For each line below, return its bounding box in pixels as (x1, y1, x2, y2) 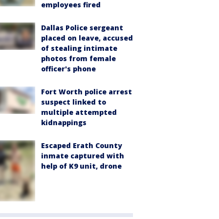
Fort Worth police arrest (41, 87, 132, 96)
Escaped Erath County (41, 141, 122, 150)
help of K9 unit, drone (41, 161, 122, 171)
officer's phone (41, 64, 96, 73)
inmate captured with (41, 151, 124, 160)
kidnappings (41, 118, 87, 127)
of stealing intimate (41, 44, 117, 53)
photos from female (41, 54, 116, 63)
